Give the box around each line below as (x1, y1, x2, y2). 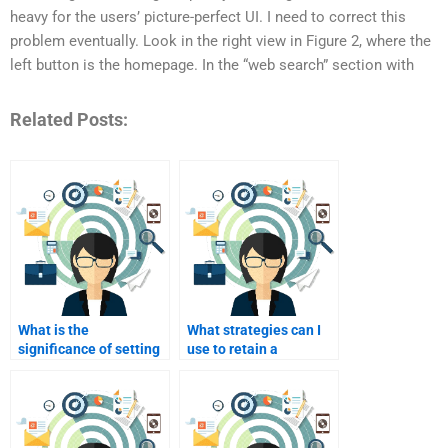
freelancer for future (187, 359, 316, 376)
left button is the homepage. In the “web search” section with (10, 56, 414, 75)
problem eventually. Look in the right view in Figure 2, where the (10, 32, 431, 51)
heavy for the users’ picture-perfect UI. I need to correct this (10, 8, 406, 27)
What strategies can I (187, 321, 321, 338)
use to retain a (187, 340, 278, 357)
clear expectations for (18, 359, 157, 376)
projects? (187, 378, 246, 395)
